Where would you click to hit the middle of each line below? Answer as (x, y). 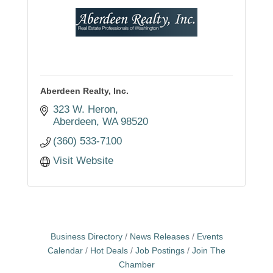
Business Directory (86, 236)
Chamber (136, 264)
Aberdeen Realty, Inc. (84, 90)
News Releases (159, 236)
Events (210, 236)
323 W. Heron (84, 109)
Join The (209, 250)
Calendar (65, 250)
